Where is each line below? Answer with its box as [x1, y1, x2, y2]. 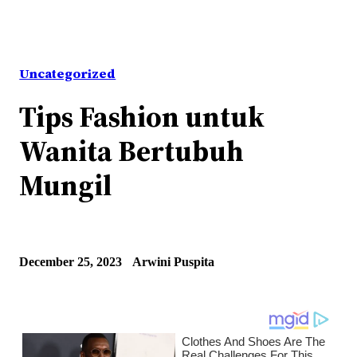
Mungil [19, 165, 112, 206]
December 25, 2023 [19, 253, 123, 269]
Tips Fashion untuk [19, 96, 265, 137]
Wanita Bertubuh [19, 131, 245, 171]
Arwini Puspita [132, 253, 215, 269]
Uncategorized [19, 65, 116, 83]
